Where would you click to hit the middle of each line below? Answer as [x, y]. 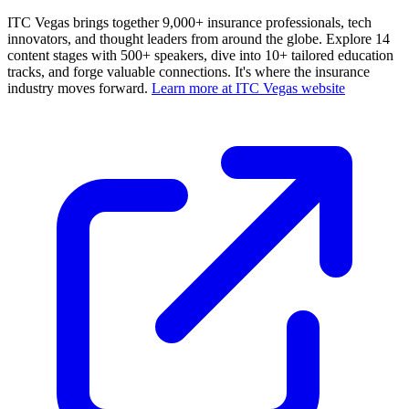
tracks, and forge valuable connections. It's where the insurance [189, 71]
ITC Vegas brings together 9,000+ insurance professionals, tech [189, 22]
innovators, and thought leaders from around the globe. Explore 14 [199, 38]
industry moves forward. [79, 88]
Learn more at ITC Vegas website [248, 88]
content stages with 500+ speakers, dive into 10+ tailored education [200, 55]
